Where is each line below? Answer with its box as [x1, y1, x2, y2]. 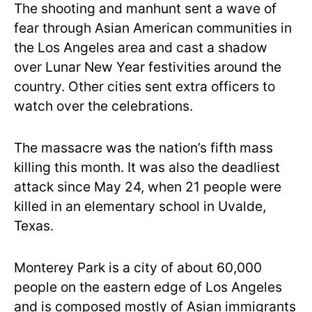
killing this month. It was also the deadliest [14, 159, 280, 175]
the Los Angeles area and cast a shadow [14, 39, 267, 56]
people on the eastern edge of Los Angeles [14, 279, 282, 295]
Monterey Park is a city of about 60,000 [14, 259, 262, 276]
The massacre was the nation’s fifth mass [14, 139, 273, 156]
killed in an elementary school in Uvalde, [14, 198, 266, 214]
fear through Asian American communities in [14, 19, 292, 36]
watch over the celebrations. [14, 97, 193, 114]
